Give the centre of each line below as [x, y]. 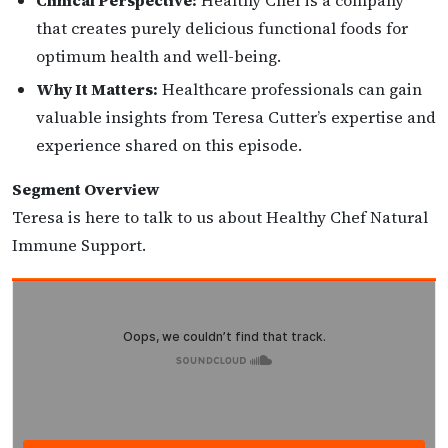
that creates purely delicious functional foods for [222, 28]
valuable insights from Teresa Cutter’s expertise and [236, 117]
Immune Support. [79, 245]
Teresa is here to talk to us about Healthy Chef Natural [220, 217]
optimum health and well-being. [158, 56]
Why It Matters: [97, 89]
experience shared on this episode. [169, 145]
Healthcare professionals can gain [290, 89]
